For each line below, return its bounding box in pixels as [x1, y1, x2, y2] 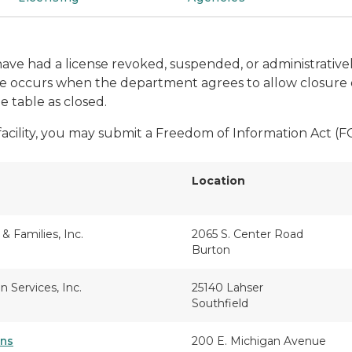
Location [192, 174, 245, 188]
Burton [192, 243, 230, 257]
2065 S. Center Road [192, 227, 303, 241]
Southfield [192, 296, 248, 310]
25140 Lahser [192, 280, 263, 295]
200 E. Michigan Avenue [192, 334, 326, 348]
